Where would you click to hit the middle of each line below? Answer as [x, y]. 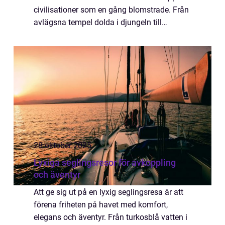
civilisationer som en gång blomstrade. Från [111, 10]
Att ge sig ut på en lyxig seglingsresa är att [108, 192]
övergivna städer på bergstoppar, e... [97, 35]
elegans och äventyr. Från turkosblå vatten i [110, 217]
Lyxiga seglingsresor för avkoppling [105, 162]
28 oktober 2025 [63, 145]
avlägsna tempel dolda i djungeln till [98, 22]
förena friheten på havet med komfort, [101, 205]
